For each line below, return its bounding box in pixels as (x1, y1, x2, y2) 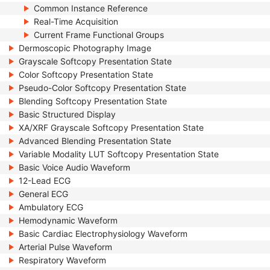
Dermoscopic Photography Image (19, 43, 151, 53)
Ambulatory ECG (19, 202, 83, 212)
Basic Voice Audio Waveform (19, 162, 130, 172)
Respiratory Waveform (19, 255, 106, 265)
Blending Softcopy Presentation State (19, 96, 167, 106)
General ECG (19, 189, 68, 199)
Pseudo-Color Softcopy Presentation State (19, 83, 186, 93)
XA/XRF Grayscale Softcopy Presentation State (19, 122, 204, 133)
